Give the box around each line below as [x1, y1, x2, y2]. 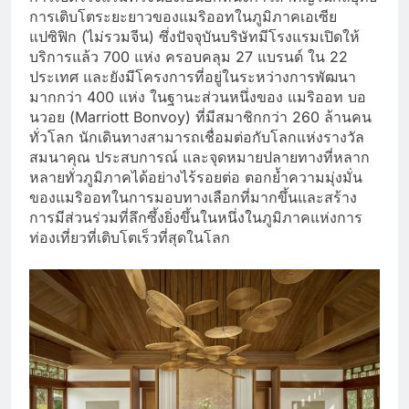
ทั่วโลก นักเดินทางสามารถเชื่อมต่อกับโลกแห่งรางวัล [29, 127, 364, 146]
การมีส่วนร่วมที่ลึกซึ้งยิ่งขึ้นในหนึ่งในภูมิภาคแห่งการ [29, 207, 362, 226]
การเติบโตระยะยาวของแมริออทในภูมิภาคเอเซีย [29, 6, 337, 26]
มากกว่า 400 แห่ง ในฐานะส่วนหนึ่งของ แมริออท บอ [29, 87, 366, 106]
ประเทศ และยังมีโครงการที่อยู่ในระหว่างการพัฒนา [29, 67, 356, 86]
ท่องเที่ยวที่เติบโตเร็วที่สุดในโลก [29, 227, 230, 246]
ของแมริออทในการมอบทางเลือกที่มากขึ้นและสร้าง [29, 187, 357, 206]
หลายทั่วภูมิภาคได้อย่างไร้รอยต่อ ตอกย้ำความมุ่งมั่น [29, 167, 362, 186]
